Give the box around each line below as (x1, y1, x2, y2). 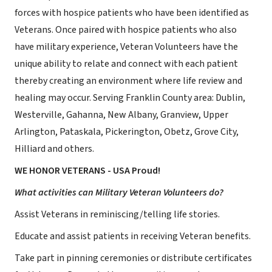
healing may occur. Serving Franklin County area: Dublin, (15, 91, 245, 105)
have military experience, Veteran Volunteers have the (15, 40, 238, 54)
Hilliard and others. (15, 142, 94, 156)
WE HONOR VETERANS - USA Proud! (15, 164, 160, 178)
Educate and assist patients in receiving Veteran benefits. (15, 229, 251, 243)
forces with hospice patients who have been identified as (15, 6, 249, 20)
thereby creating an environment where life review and (15, 74, 242, 88)
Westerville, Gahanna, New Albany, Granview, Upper (15, 108, 228, 122)
